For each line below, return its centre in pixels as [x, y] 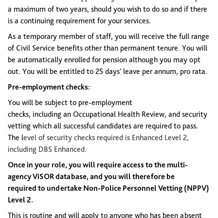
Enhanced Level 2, [159, 137]
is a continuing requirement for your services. [79, 21]
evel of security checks [60, 137]
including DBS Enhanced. [48, 149]
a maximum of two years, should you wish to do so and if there [108, 9]
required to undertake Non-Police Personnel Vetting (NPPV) [109, 188]
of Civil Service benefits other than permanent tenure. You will [108, 48]
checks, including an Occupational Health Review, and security [108, 114]
